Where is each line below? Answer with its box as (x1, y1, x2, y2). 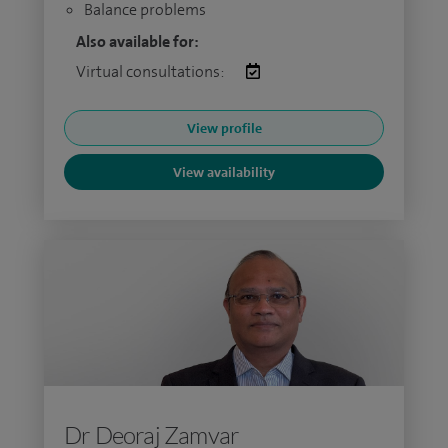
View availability (173, 163, 275, 181)
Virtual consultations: (76, 61, 226, 82)
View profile (186, 119, 262, 137)
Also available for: (76, 31, 199, 52)
